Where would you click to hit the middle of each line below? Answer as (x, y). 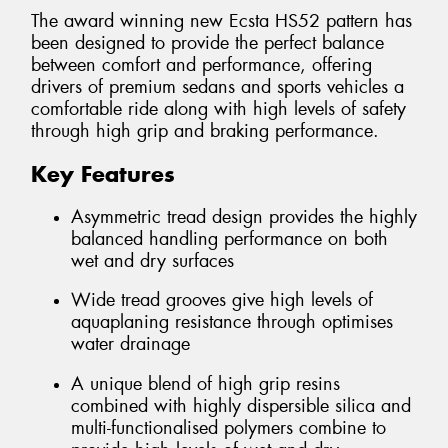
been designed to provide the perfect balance (207, 43)
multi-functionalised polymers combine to (228, 427)
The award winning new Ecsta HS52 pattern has (221, 21)
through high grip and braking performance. (205, 131)
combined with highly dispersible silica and (241, 405)
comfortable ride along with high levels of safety (218, 109)
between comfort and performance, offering (201, 65)
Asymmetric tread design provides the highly (244, 216)
